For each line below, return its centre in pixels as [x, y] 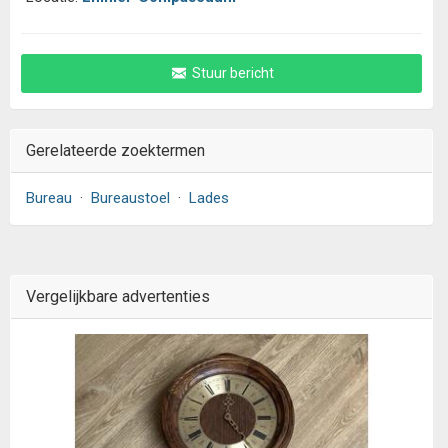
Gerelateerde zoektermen [115, 150]
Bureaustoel [130, 198]
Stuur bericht [231, 73]
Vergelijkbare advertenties [118, 296]
